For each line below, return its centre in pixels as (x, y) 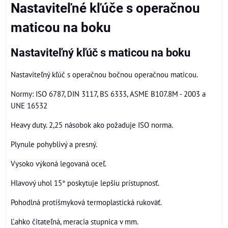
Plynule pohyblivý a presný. (54, 144)
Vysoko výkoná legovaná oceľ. (59, 163)
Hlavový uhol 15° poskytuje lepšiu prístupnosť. (85, 183)
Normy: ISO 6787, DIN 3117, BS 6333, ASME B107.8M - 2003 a (108, 94)
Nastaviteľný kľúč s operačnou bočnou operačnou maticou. (104, 74)
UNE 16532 (29, 105)
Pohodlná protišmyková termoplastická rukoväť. (86, 202)
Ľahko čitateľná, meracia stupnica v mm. (75, 221)
